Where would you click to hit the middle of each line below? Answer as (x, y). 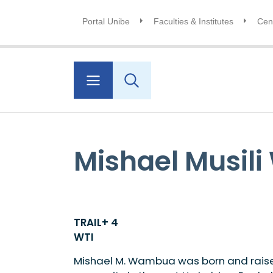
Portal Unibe (106, 21)
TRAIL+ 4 (96, 223)
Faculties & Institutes (193, 21)
